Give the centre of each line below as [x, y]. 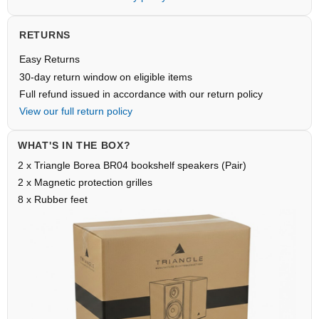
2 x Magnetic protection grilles [85, 183]
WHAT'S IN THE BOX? [74, 146]
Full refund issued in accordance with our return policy [141, 94]
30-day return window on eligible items [106, 77]
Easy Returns [49, 59]
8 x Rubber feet [53, 200]
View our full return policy [76, 111]
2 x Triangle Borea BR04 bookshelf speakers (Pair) [132, 166]
